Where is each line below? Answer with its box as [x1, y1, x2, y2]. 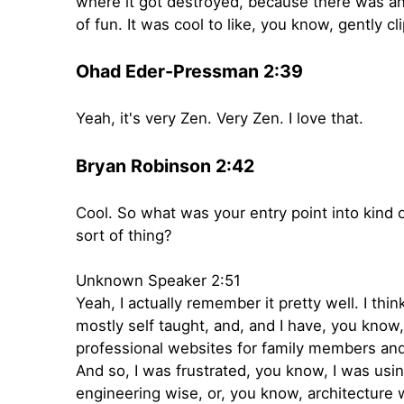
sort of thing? [76, 226, 172, 245]
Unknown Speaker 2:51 [76, 271, 241, 290]
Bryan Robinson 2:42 [76, 154, 254, 177]
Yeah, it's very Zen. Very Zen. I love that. [76, 109, 363, 128]
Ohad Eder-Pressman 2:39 [76, 60, 303, 83]
